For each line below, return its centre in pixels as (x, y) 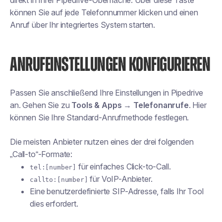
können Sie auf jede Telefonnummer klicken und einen (104, 12)
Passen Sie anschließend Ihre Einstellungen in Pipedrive (107, 93)
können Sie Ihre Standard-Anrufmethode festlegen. (100, 117)
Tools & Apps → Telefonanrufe (130, 105)
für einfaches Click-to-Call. (124, 166)
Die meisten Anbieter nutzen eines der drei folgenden (102, 142)
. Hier (197, 105)
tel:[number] (53, 167)
